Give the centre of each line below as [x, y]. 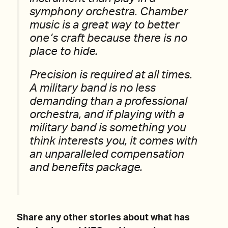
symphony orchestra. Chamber [109, 12]
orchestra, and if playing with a [107, 115]
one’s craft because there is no [108, 38]
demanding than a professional [108, 101]
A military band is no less [93, 88]
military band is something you [108, 128]
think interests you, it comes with [113, 141]
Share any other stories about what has [103, 218]
